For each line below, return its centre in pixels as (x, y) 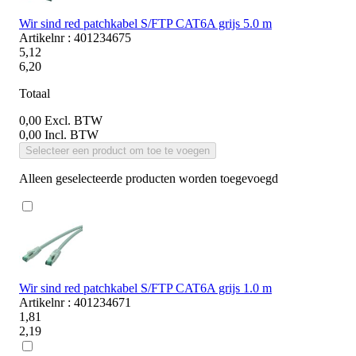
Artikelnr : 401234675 (75, 37)
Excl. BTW (74, 120)
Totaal (35, 93)
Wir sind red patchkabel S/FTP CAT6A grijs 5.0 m (145, 23)
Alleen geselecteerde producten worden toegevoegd (149, 178)
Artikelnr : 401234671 (75, 302)
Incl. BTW (72, 134)
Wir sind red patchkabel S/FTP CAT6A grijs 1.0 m (145, 288)
